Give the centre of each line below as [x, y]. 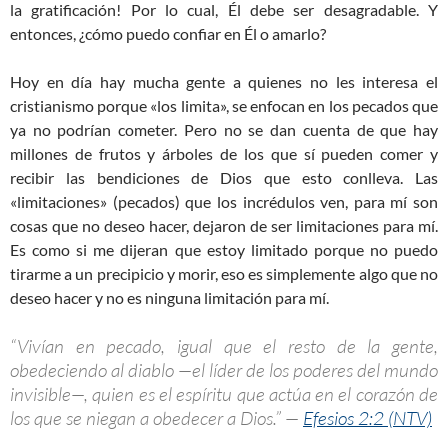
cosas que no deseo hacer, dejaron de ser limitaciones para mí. [224, 226]
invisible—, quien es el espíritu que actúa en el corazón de [224, 394]
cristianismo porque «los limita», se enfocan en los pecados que [224, 106]
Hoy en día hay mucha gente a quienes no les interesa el [224, 82]
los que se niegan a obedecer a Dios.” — [156, 418]
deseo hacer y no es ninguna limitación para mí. [169, 298]
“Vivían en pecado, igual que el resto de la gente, [224, 346]
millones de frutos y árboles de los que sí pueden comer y [224, 154]
